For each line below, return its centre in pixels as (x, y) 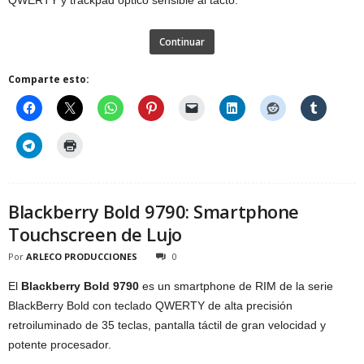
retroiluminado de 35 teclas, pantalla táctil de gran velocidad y (167, 325)
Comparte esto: (49, 79)
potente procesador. (60, 344)
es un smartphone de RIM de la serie (236, 286)
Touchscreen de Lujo (95, 234)
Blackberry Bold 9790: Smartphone (154, 211)
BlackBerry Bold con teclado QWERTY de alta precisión (150, 305)
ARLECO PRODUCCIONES (82, 256)
